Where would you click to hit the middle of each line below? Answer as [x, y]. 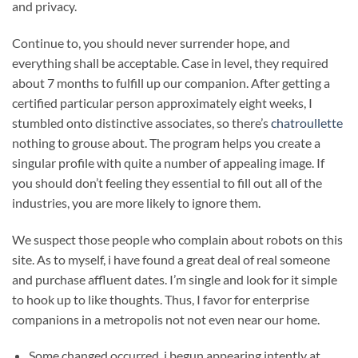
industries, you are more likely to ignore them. [136, 202]
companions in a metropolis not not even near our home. [166, 319]
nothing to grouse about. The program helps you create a [166, 142]
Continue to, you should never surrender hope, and [151, 42]
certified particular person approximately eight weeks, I [162, 102]
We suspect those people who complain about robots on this [177, 239]
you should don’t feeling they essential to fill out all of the [167, 182]
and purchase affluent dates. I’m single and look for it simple [175, 279]
